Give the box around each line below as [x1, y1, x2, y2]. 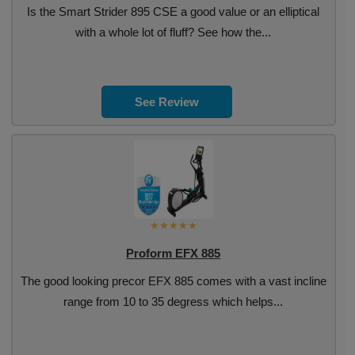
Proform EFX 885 [126, 246, 221, 260]
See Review [135, 95, 200, 109]
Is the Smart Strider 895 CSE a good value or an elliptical [27, 5, 320, 18]
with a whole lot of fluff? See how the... [75, 25, 272, 39]
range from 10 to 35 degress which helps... [63, 295, 284, 308]
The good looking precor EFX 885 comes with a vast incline [20, 274, 326, 288]
